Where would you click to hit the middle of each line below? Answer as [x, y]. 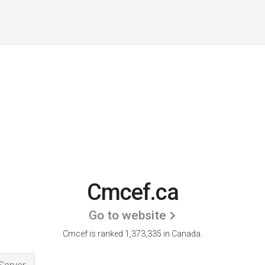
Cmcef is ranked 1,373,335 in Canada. [132, 234]
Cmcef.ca [132, 192]
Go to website [127, 215]
